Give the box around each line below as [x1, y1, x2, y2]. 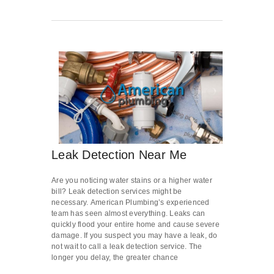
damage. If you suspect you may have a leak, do [51, 231, 218, 240]
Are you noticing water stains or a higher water [51, 176, 212, 185]
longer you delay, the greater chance [51, 253, 178, 262]
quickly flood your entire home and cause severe [51, 220, 220, 229]
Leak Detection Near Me [51, 148, 187, 162]
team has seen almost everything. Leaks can [51, 209, 206, 218]
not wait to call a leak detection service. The [51, 242, 202, 251]
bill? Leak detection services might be [51, 187, 182, 196]
